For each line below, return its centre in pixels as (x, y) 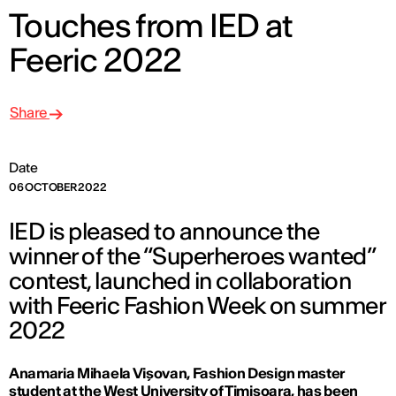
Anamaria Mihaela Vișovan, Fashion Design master (177, 373)
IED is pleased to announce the (164, 232)
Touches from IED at (151, 26)
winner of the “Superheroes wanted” (192, 256)
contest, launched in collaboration (180, 281)
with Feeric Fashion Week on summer (197, 306)
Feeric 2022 (95, 61)
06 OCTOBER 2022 (58, 187)
